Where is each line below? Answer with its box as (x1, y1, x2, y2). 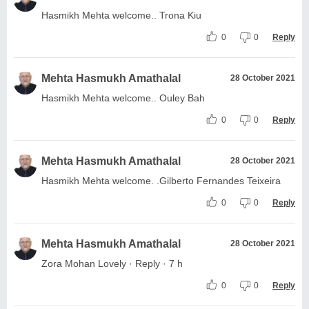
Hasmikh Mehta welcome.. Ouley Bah (41, 92, 205, 103)
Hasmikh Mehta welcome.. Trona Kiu (41, 9, 201, 21)
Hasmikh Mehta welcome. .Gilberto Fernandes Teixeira (41, 175, 281, 186)
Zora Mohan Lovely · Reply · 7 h (41, 257, 183, 269)
